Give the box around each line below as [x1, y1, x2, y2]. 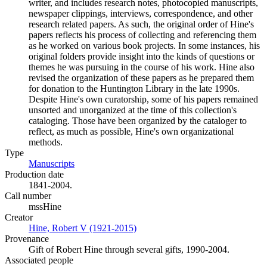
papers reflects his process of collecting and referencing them [29, 30, 256, 40]
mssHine [29, 201, 61, 212]
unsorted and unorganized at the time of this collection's [29, 105, 237, 115]
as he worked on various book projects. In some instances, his [29, 41, 260, 51]
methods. [29, 137, 63, 147]
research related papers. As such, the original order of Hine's [29, 19, 254, 29]
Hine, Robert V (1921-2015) [29, 223, 136, 233]
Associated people [5, 255, 73, 265]
